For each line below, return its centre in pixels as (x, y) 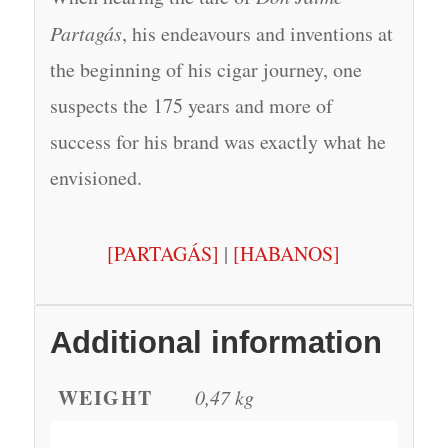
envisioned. (95, 177)
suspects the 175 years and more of (191, 105)
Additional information (215, 342)
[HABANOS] (287, 253)
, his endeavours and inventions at (257, 33)
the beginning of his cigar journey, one (205, 69)
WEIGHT (105, 397)
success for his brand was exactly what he (217, 141)
